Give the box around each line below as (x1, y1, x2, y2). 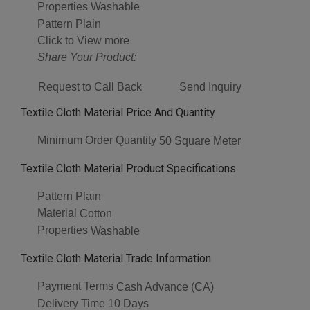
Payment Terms (37, 280, 113, 292)
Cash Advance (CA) (116, 280, 214, 293)
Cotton (80, 208, 112, 220)
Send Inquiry (179, 80, 241, 93)
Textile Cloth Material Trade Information (21, 251, 211, 265)
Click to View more (37, 34, 129, 46)
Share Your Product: (37, 51, 136, 63)
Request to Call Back (38, 80, 142, 93)
